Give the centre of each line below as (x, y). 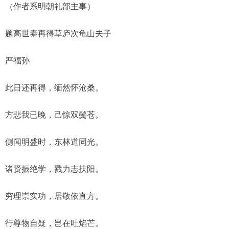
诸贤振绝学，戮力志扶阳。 (54, 169)
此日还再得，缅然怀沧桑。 (54, 88)
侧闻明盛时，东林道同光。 (54, 142)
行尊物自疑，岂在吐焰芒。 (54, 223)
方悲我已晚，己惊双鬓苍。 (54, 115)
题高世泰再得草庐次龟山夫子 (58, 33)
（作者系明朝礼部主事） (50, 6)
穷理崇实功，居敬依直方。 (54, 196)
